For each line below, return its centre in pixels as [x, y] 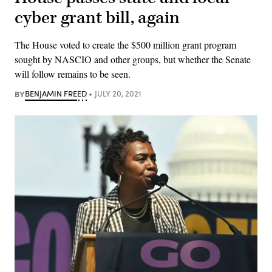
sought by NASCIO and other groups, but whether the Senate [133, 59]
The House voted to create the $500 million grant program [125, 44]
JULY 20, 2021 [118, 93]
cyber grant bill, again [97, 18]
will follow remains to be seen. [73, 73]
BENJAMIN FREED [56, 93]
